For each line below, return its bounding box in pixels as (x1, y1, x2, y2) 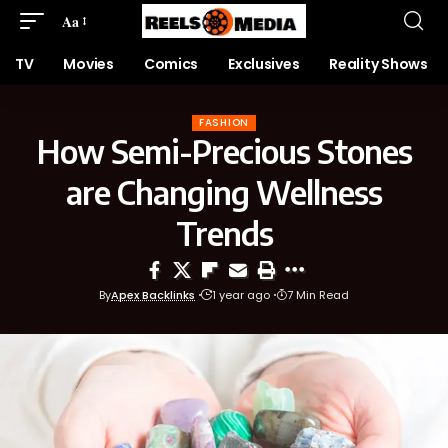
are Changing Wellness (66, 172, 382, 212)
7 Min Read (287, 287, 349, 303)
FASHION (199, 115, 249, 130)
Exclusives (228, 54, 300, 74)
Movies (63, 54, 114, 74)
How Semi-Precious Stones (36, 131, 412, 171)
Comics (143, 54, 199, 74)
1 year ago (212, 287, 270, 303)
